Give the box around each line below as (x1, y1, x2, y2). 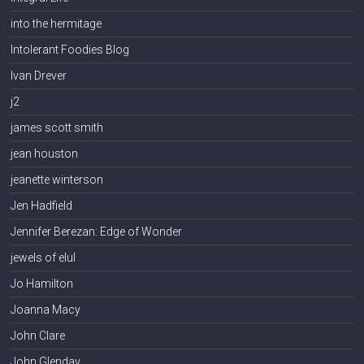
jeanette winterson (11, 172, 104, 186)
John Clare (11, 328, 66, 342)
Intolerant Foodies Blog (11, 42, 130, 56)
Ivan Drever (11, 68, 67, 82)
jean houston (11, 146, 79, 160)
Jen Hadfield (11, 198, 73, 212)
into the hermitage (11, 16, 102, 30)
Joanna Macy (11, 302, 81, 316)
